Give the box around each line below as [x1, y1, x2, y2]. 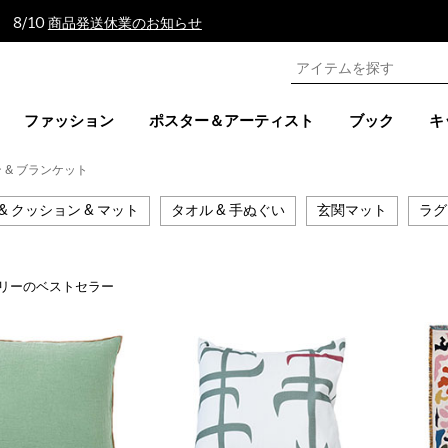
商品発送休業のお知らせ [47, 17, 202, 31]
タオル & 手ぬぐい [170, 204, 285, 218]
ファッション [23, 114, 114, 129]
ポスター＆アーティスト [148, 114, 314, 129]
